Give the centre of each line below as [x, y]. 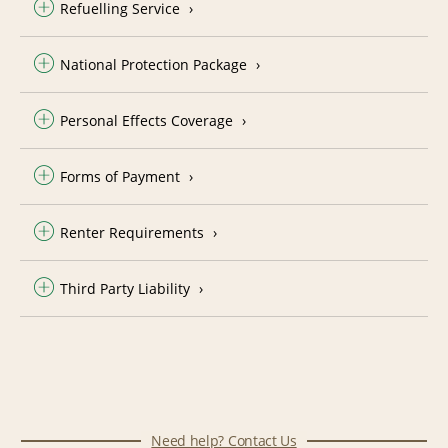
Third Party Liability [125, 288]
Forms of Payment [120, 176]
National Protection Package [153, 64]
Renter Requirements [132, 232]
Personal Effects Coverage [146, 120]
